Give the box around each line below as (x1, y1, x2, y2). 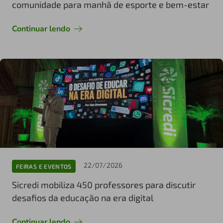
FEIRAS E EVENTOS (16, 162, 72, 170)
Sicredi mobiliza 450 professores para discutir (12, 179, 196, 191)
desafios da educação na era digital (12, 192, 153, 204)
